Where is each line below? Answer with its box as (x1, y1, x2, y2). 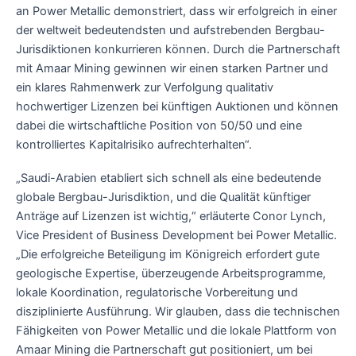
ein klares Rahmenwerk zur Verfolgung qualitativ (16, 80, 273, 95)
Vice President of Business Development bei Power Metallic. (16, 227, 337, 242)
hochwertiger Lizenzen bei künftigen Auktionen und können (16, 99, 339, 114)
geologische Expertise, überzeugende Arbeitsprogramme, (16, 265, 326, 281)
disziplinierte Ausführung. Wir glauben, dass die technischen (16, 304, 340, 319)
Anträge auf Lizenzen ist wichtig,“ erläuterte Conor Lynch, (16, 208, 326, 223)
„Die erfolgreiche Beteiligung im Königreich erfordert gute (16, 246, 319, 261)
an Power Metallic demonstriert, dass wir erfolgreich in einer (16, 4, 337, 19)
